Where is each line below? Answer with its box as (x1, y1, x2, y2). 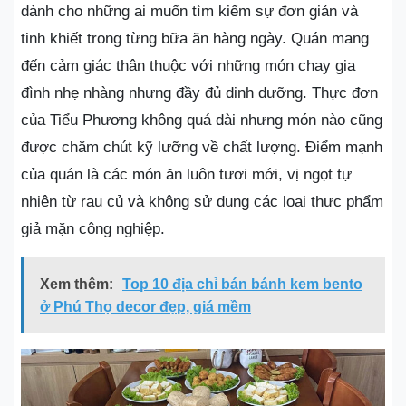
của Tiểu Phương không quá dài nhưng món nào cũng (21, 111, 382, 129)
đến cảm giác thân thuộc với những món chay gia (21, 56, 355, 74)
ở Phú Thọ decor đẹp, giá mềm (40, 298, 251, 314)
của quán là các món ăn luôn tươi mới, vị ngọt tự (21, 165, 352, 183)
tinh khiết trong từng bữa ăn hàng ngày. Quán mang (21, 29, 369, 47)
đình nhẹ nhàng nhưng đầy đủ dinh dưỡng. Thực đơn (21, 83, 378, 101)
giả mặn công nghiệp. (21, 219, 165, 237)
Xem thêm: (40, 275, 113, 292)
